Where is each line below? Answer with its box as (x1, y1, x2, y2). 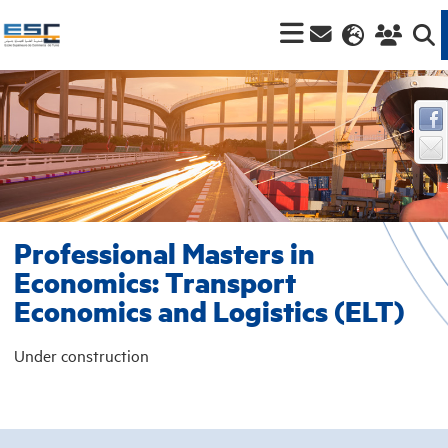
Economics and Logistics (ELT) (13, 291, 405, 331)
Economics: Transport (13, 262, 296, 302)
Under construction (13, 343, 149, 366)
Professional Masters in (13, 233, 315, 273)
